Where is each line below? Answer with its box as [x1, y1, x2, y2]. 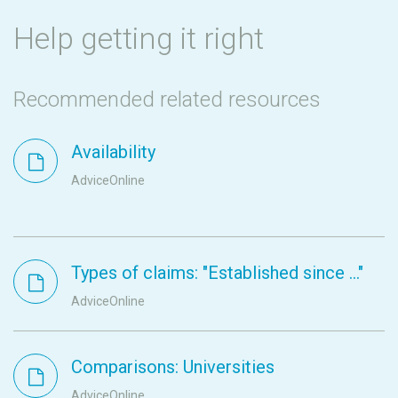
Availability [71, 141, 155, 163]
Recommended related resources [13, 87, 321, 113]
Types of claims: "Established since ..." [71, 262, 363, 284]
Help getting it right [13, 20, 264, 57]
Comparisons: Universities [71, 356, 275, 378]
